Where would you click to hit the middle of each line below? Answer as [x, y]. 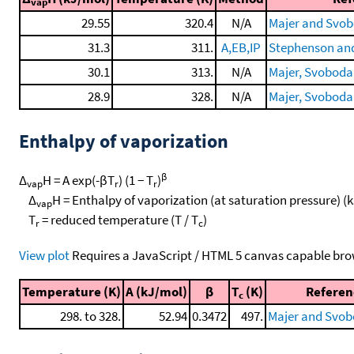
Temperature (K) [72, 291]
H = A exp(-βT [79, 180]
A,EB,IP [241, 47]
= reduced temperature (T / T [119, 219]
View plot [44, 255]
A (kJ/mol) [156, 291]
